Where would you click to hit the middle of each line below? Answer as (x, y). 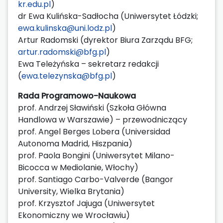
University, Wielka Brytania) (71, 191)
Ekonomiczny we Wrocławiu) (74, 215)
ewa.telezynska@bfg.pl (67, 76)
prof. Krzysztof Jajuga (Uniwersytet (86, 203)
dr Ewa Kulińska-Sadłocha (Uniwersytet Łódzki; (108, 16)
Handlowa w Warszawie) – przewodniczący (104, 119)
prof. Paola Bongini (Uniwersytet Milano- (96, 155)
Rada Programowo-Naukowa (77, 96)
